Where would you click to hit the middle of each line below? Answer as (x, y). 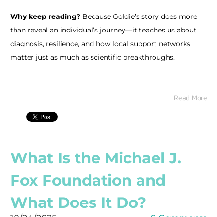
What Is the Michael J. (95, 158)
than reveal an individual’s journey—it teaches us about (103, 30)
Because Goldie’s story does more (139, 16)
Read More (190, 98)
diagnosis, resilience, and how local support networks (100, 44)
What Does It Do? (78, 202)
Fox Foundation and (88, 180)
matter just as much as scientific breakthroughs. (92, 57)
